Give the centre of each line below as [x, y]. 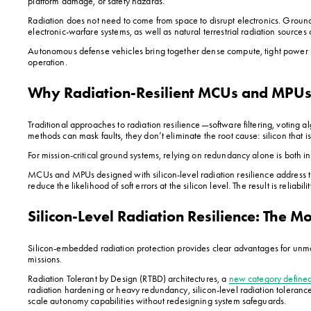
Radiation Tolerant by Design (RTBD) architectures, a [128, 278]
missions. [45, 259]
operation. [48, 61]
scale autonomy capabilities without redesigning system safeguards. [157, 300]
